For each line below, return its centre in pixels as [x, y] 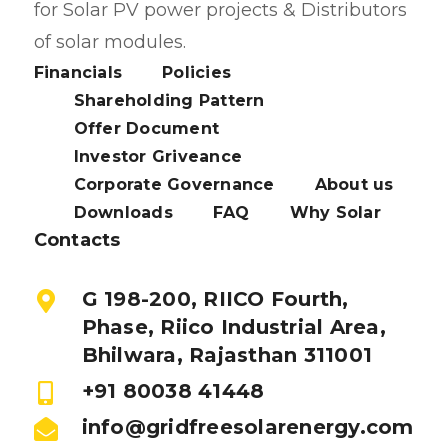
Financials [78, 73]
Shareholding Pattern [169, 101]
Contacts [77, 240]
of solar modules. [109, 42]
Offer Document [146, 129]
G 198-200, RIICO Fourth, [215, 299]
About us [354, 185]
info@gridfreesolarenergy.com [247, 427]
